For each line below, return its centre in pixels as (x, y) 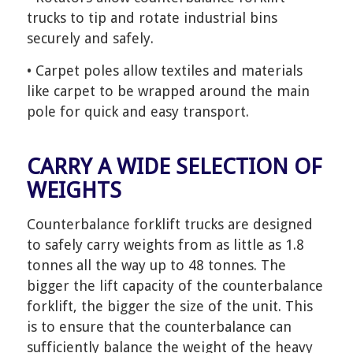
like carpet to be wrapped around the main (168, 91)
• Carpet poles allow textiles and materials (164, 70)
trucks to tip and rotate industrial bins (152, 17)
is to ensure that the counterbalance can (159, 327)
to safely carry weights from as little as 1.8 (165, 245)
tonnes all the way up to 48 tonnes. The (156, 266)
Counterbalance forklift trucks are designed (169, 225)
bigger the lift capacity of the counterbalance (175, 286)
